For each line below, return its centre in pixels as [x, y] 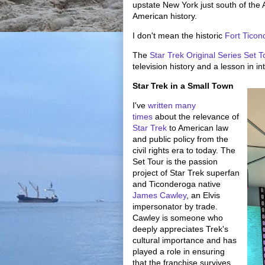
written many [172, 105]
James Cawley [159, 195]
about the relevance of [196, 117]
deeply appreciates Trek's [180, 229]
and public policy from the [180, 139]
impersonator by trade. [175, 206]
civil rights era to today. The [184, 150]
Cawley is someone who [178, 218]
